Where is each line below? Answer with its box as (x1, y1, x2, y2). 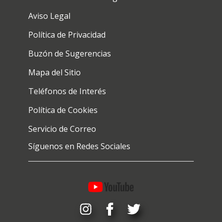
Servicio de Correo (28, 123, 97, 134)
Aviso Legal (28, 10, 71, 21)
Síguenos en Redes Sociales (28, 140, 131, 152)
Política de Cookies (28, 104, 98, 115)
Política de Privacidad (28, 29, 106, 40)
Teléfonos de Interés (28, 85, 107, 97)
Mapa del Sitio (28, 66, 81, 78)
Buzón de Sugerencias (28, 48, 111, 59)
